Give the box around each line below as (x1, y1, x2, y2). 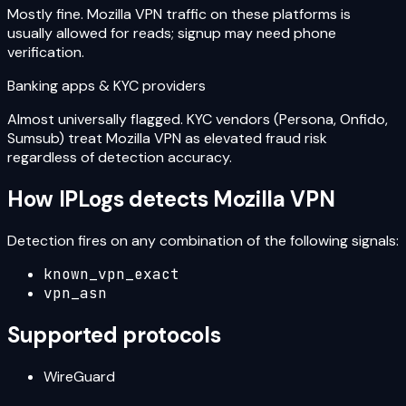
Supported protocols (7, 320, 221, 349)
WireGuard (43, 366, 115, 386)
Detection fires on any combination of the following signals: (7, 231, 399, 251)
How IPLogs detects (7, 185, 214, 214)
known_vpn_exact (43, 265, 179, 285)
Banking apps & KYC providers (7, 76, 206, 96)
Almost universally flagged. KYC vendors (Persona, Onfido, (7, 110, 388, 130)
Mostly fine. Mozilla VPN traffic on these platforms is (7, 5, 351, 24)
